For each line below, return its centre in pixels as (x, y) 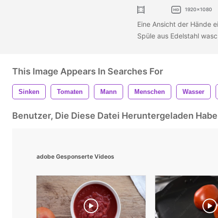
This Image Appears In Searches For (88, 71)
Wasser (193, 91)
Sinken (29, 91)
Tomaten (70, 91)
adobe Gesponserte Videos (75, 156)
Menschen (150, 91)
